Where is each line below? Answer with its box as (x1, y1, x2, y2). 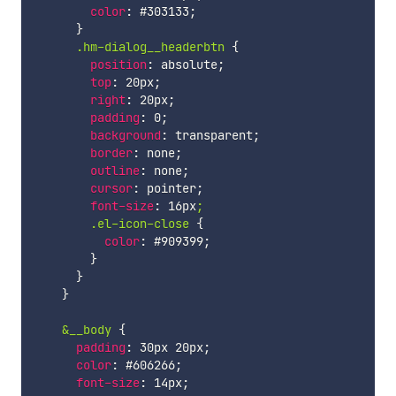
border (89, 145, 133, 162)
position (89, 57, 147, 73)
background (89, 127, 161, 144)
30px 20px (132, 339, 203, 356)
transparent (167, 127, 253, 144)
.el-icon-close (33, 216, 189, 232)
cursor (89, 180, 133, 197)
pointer (139, 180, 196, 197)
